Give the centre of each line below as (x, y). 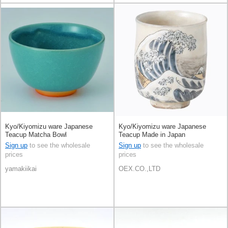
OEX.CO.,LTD (139, 169)
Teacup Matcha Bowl (36, 135)
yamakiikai (21, 169)
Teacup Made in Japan (152, 135)
